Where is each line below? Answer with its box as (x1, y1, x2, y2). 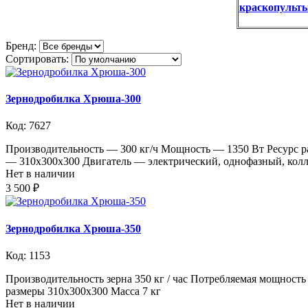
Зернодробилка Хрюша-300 (5, 93, 141, 105)
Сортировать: (5, 52, 69, 65)
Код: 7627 (5, 120, 51, 132)
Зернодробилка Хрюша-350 (5, 222, 141, 234)
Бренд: (5, 39, 39, 52)
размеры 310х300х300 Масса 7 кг (5, 285, 161, 297)
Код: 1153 (5, 249, 50, 261)
